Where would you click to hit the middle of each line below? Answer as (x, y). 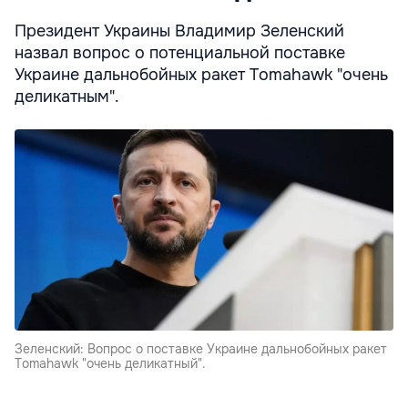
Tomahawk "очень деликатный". (110, 363)
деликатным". (67, 96)
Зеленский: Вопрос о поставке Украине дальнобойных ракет (201, 348)
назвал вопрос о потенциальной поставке (180, 52)
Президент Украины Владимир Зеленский (179, 31)
